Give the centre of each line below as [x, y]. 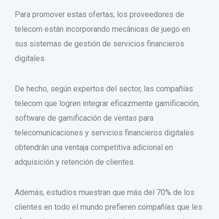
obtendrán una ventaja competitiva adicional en [94, 148]
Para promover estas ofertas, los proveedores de [99, 15]
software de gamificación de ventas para [84, 118]
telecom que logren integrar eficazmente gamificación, [107, 104]
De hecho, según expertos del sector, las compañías [104, 89]
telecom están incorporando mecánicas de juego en [102, 29]
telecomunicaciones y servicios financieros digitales [104, 133]
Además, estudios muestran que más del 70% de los [105, 193]
